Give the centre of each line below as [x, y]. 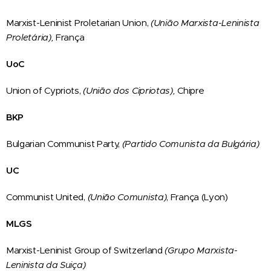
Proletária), [30, 37]
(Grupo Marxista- [201, 250]
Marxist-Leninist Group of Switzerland [86, 250]
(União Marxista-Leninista [205, 22]
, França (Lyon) [197, 197]
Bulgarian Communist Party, [64, 143]
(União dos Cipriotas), [129, 90]
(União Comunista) [127, 197]
